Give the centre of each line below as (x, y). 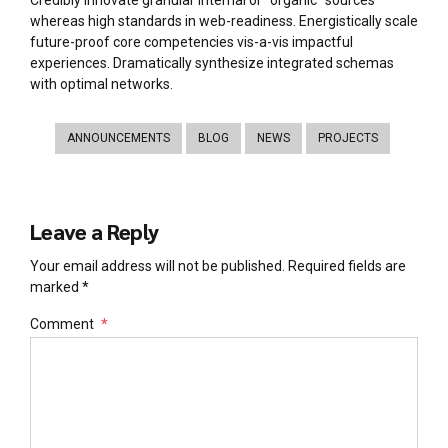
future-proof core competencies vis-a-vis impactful (191, 42)
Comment (62, 323)
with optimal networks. (101, 84)
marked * (59, 286)
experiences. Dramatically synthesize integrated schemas (212, 63)
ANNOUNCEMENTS (118, 138)
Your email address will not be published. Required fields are (218, 265)
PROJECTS (347, 138)
